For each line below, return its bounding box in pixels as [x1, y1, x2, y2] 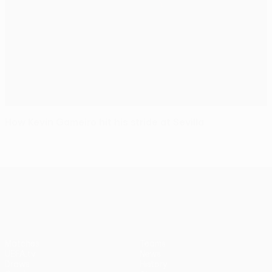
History [140, 259, 168, 269]
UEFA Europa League [113, 171, 208, 182]
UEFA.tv [5, 248, 36, 259]
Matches [5, 238, 39, 248]
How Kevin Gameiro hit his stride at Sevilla [5, 116, 204, 127]
